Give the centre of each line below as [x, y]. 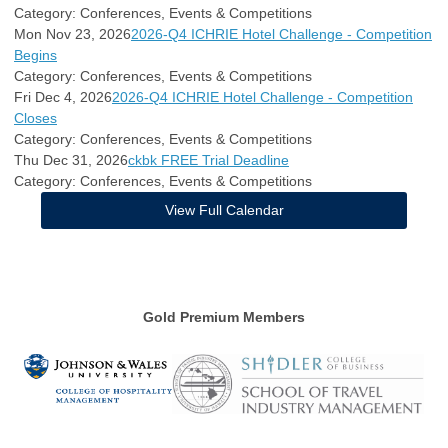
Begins [35, 55]
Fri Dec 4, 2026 [63, 97]
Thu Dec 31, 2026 [71, 160]
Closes [35, 118]
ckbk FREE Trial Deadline [208, 160]
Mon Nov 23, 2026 [72, 34]
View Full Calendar [224, 210]
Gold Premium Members [224, 317]
